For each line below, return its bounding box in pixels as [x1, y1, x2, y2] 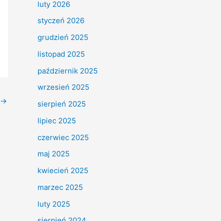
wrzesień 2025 [37, 82, 89, 92]
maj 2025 [37, 149, 70, 159]
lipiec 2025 [37, 115, 76, 125]
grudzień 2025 [37, 33, 88, 42]
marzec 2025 [37, 182, 83, 192]
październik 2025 [37, 66, 98, 75]
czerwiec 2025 [37, 132, 89, 142]
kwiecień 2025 [37, 166, 88, 175]
